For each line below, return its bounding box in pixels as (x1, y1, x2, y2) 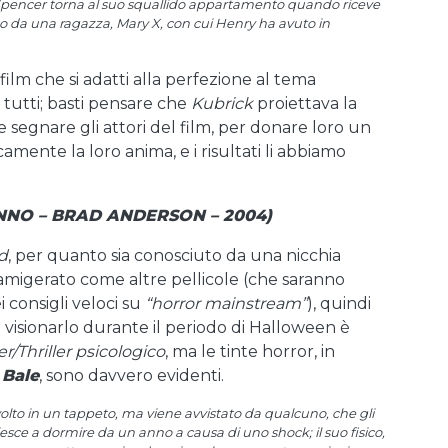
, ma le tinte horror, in (165, 342, 335, 361)
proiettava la (253, 94, 357, 113)
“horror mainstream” (145, 294, 307, 313)
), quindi (307, 294, 371, 313)
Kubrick (191, 94, 253, 113)
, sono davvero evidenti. (39, 366, 224, 385)
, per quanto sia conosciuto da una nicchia (8, 246, 341, 265)
